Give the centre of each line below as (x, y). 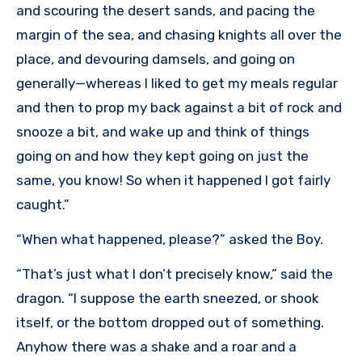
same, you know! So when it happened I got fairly (173, 181)
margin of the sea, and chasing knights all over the (179, 35)
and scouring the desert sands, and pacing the (166, 11)
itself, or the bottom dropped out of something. (170, 323)
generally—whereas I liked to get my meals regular (177, 84)
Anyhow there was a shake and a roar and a (156, 347)
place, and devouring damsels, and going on (156, 59)
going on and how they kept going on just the (162, 156)
